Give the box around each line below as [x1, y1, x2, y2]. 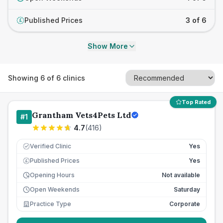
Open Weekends [30, 186, 80, 193]
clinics [61, 73, 85, 82]
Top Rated [182, 99, 211, 106]
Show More [87, 42, 128, 50]
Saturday [174, 186, 200, 193]
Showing [8, 73, 40, 82]
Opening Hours [30, 171, 75, 179]
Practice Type [30, 200, 71, 208]
